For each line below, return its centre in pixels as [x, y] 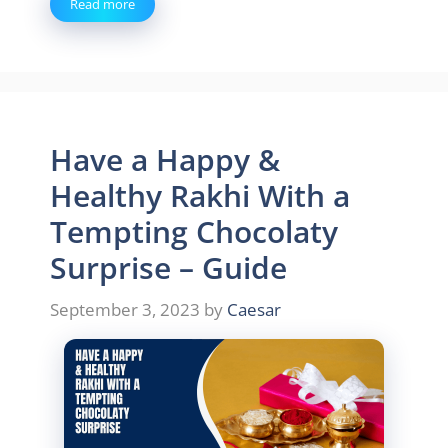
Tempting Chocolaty [194, 231]
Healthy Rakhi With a [200, 195]
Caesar [254, 309]
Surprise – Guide [168, 267]
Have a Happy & [165, 159]
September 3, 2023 [125, 309]
